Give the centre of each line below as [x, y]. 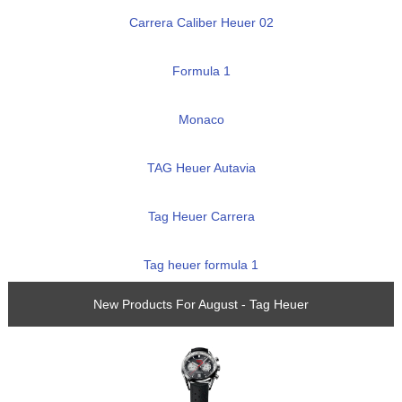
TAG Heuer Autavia [201, 168]
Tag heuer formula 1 [201, 265]
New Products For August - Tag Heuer [201, 305]
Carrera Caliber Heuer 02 [201, 23]
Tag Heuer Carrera [201, 217]
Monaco [201, 120]
